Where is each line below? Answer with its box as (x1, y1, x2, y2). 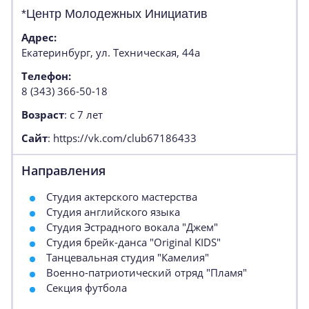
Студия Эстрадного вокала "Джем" (46, 220, 218, 234)
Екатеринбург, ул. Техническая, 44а (21, 46, 200, 59)
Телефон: (21, 69, 71, 83)
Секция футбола (46, 281, 127, 295)
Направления (21, 162, 106, 179)
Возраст (21, 108, 64, 121)
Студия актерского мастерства (46, 190, 197, 203)
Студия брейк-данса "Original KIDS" (46, 235, 221, 249)
